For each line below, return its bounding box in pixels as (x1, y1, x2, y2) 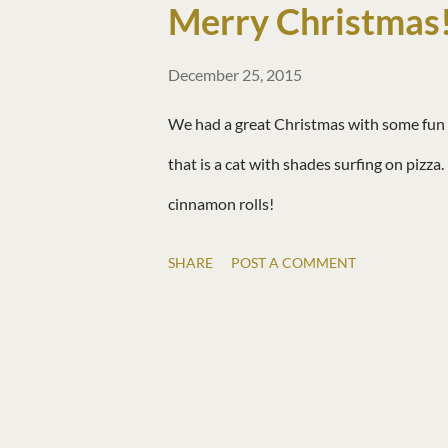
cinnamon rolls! (168, 194, 274, 214)
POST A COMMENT (231, 254, 356, 272)
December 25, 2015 (168, 65, 302, 85)
